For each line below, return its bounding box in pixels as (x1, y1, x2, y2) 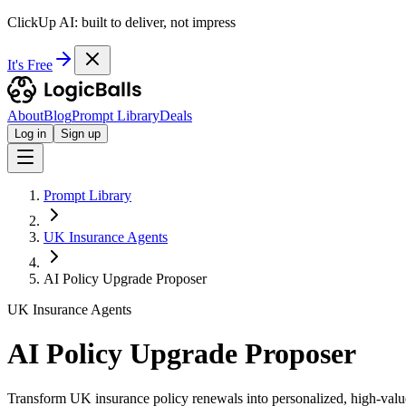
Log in (14, 127, 46, 140)
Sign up (61, 127, 101, 140)
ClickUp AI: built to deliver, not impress (7, 14, 236, 30)
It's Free (7, 57, 53, 72)
